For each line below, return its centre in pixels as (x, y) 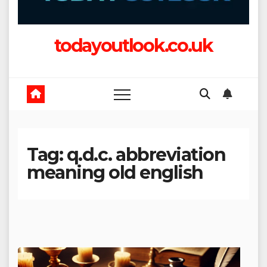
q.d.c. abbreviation (146, 155)
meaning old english (115, 173)
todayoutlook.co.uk (133, 46)
